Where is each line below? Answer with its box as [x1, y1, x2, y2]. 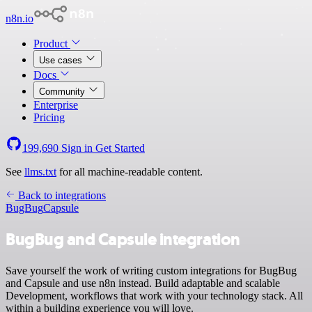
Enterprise [33, 99, 78, 111]
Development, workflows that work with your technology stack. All [6, 289, 303, 302]
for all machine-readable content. [56, 166, 203, 178]
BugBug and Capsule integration [6, 228, 240, 251]
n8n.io [6, 13, 33, 24]
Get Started [95, 142, 145, 154]
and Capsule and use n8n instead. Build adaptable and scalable [6, 276, 280, 289]
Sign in [58, 142, 95, 154]
